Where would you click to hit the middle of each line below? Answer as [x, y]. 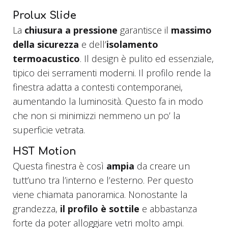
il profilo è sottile [101, 209]
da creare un [162, 166]
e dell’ [94, 45]
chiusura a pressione [71, 30]
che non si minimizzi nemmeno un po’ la [96, 116]
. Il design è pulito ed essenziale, [147, 59]
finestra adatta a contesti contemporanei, [98, 87]
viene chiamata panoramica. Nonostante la [100, 195]
